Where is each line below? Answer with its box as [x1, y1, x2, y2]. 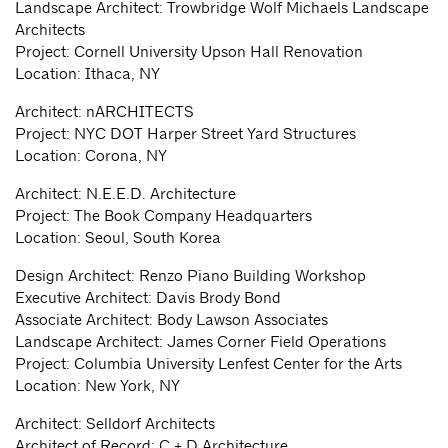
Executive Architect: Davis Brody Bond [15, 288, 281, 308]
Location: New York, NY [15, 376, 180, 396]
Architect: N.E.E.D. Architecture [15, 184, 236, 204]
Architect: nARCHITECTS [15, 102, 194, 122]
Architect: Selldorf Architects [15, 414, 215, 434]
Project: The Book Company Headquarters [15, 206, 312, 226]
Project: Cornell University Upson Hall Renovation [15, 42, 363, 62]
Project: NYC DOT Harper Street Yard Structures [15, 124, 356, 144]
